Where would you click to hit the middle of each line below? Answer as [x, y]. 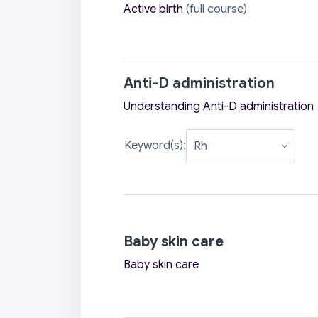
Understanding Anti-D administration [218, 107]
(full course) [215, 10]
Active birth [153, 10]
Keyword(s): [155, 146]
